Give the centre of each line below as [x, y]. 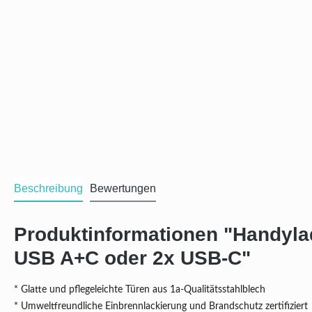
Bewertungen [123, 189]
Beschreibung [48, 189]
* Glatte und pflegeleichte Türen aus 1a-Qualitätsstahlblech [140, 290]
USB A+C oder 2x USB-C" [132, 258]
